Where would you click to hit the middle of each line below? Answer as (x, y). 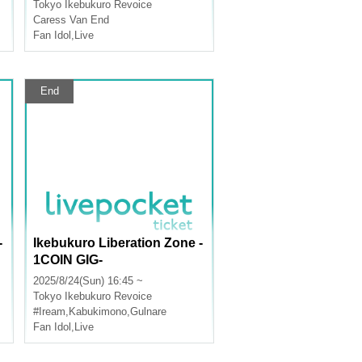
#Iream (49, 311)
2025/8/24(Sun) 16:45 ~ (88, 281)
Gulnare (148, 311)
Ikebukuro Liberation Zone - (118, 243)
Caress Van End (71, 20)
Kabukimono (98, 311)
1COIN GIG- (68, 260)
